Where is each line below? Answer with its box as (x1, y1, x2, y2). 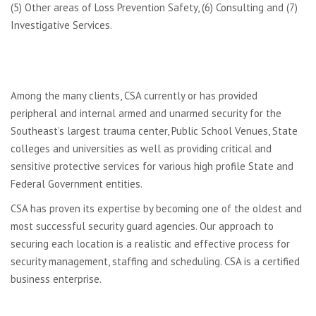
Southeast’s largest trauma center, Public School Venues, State (11, 124, 298, 138)
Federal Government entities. (11, 177, 142, 190)
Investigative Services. (11, 18, 112, 32)
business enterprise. (11, 272, 102, 286)
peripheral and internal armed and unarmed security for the (11, 107, 281, 120)
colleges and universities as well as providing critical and (11, 142, 272, 155)
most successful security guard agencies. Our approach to (11, 219, 274, 233)
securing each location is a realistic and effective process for (11, 237, 290, 250)
